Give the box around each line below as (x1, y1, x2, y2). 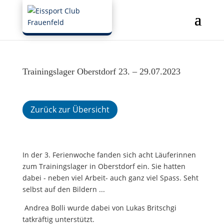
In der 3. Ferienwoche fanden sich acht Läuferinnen (22, 149, 196, 159)
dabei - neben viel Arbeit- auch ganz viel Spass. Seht (22, 172, 198, 182)
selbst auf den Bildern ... (22, 184, 105, 194)
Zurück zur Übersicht (30, 103, 109, 115)
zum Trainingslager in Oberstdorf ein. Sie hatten (22, 161, 185, 171)
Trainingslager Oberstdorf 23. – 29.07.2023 (22, 66, 180, 76)
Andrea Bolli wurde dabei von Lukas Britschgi (24, 202, 176, 212)
